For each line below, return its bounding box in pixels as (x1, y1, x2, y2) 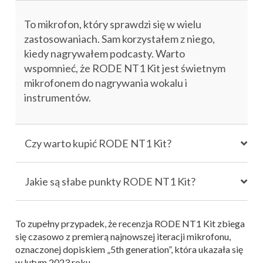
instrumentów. (24, 91, 91, 104)
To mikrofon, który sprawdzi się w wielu (24, 18, 201, 31)
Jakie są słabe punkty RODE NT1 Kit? (25, 175, 195, 188)
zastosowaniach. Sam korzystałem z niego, (24, 32, 215, 45)
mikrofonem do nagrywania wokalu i (24, 76, 187, 89)
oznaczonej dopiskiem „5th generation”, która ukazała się (15, 244, 243, 255)
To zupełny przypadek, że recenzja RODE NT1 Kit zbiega (15, 218, 245, 229)
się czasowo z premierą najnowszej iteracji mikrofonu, (15, 231, 231, 242)
